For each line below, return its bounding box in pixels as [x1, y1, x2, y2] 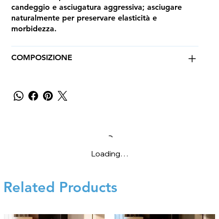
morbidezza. [11, 24, 57, 34]
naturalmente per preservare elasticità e [11, 13, 157, 23]
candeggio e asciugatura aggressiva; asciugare [11, 2, 182, 12]
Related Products [3, 178, 117, 196]
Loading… [90, 149, 129, 159]
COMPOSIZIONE [11, 53, 72, 63]
